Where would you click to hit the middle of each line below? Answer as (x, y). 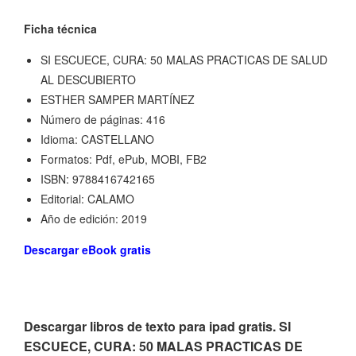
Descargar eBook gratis (87, 250)
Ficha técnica (60, 29)
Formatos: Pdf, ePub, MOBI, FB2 (124, 159)
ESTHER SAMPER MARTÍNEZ (118, 100)
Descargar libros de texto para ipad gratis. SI (157, 327)
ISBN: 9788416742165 (98, 179)
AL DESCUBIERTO (88, 80)
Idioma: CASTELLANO (97, 139)
